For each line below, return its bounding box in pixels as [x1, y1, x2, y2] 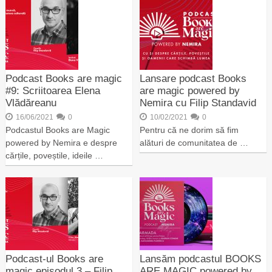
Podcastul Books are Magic [5, 125, 110, 135]
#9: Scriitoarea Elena [5, 85, 100, 97]
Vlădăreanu [5, 97, 56, 109]
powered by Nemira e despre [5, 138, 117, 148]
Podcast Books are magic [5, 73, 122, 84]
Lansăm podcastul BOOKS [140, 253, 262, 265]
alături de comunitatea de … [140, 138, 249, 148]
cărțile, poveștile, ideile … [5, 151, 103, 160]
